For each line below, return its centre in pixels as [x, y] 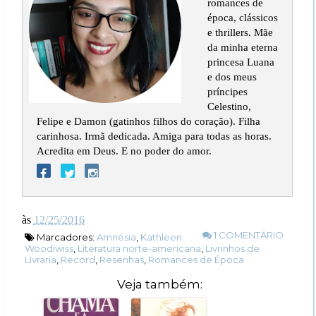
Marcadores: [65, 237]
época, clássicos [242, 17]
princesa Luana [241, 61]
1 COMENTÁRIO [247, 235]
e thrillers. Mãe [240, 32]
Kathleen [161, 237]
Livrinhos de [232, 249]
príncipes [227, 91]
